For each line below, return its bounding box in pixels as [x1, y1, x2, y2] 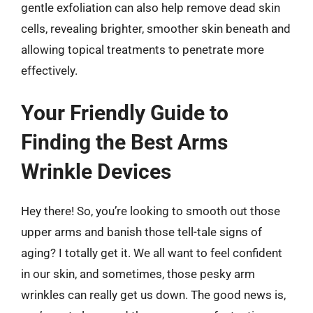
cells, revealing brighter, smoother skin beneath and [21, 21, 291, 36]
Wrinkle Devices [21, 159, 171, 184]
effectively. [21, 63, 78, 78]
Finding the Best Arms [21, 130, 228, 154]
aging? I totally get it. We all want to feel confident [21, 246, 282, 260]
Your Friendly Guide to [21, 101, 228, 125]
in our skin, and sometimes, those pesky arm [21, 267, 255, 281]
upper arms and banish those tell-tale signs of [21, 225, 262, 239]
